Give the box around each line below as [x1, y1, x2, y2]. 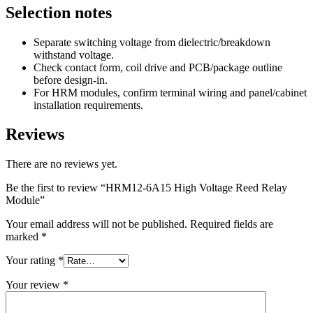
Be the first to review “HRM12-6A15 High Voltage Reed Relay [6, 182, 287, 194]
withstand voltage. [34, 48, 114, 61]
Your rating [6, 254, 58, 267]
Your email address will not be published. [6, 218, 187, 231]
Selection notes [6, 3, 112, 22]
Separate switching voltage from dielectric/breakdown [34, 36, 270, 48]
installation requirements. [34, 99, 143, 111]
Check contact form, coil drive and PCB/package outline [34, 61, 282, 73]
